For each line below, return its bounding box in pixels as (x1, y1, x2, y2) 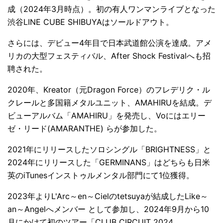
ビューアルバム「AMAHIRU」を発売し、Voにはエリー (7, 111, 206, 121)
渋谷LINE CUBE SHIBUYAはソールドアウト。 (7, 17, 174, 27)
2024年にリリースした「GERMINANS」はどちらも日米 (7, 157, 210, 168)
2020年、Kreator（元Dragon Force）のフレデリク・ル (7, 85, 210, 95)
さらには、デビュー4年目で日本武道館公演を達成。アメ (7, 38, 212, 48)
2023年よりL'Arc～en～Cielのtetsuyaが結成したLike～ (7, 191, 208, 202)
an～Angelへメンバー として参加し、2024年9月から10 (7, 204, 209, 215)
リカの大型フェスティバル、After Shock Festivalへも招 (7, 51, 211, 61)
